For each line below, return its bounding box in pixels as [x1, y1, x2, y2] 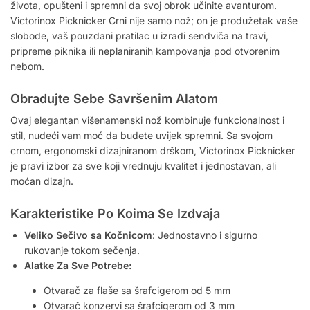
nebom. [10, 60, 44, 72]
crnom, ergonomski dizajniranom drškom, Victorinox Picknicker [10, 145, 295, 157]
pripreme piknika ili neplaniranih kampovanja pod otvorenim [10, 44, 280, 57]
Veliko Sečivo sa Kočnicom [24, 229, 152, 241]
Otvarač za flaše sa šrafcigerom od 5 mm [44, 284, 230, 297]
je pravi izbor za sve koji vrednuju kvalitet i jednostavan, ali [10, 160, 276, 172]
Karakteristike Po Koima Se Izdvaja [10, 206, 220, 221]
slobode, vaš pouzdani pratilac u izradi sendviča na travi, [10, 29, 268, 42]
